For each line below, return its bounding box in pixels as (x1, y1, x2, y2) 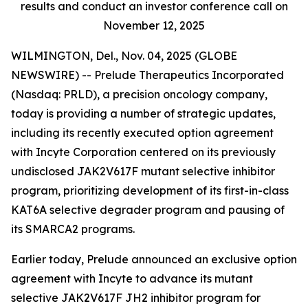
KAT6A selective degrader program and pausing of (11, 203, 285, 217)
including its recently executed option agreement (11, 126, 274, 140)
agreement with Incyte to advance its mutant (11, 272, 253, 285)
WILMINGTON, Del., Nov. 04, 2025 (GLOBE (11, 49, 237, 63)
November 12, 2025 (103, 19, 205, 32)
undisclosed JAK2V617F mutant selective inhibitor (11, 164, 275, 178)
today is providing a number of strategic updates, (11, 107, 276, 120)
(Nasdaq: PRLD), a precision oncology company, (11, 87, 267, 101)
